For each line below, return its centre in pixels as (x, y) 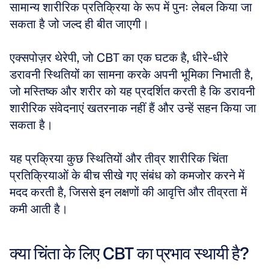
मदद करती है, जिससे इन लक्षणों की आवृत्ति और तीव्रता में (128, 192)
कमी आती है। (39, 209)
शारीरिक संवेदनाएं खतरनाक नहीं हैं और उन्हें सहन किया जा (133, 108)
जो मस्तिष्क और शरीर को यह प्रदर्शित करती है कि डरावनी (132, 91)
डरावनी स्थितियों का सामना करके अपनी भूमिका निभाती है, (131, 74)
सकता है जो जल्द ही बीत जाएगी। (81, 24)
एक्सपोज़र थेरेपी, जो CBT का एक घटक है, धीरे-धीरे (119, 58)
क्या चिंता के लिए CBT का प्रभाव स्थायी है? (129, 253)
